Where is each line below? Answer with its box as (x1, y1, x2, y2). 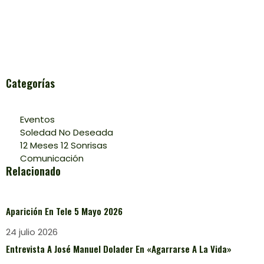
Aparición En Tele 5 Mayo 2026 (6, 204, 125, 218)
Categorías (6, 75, 55, 91)
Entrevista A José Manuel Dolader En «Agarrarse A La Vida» (6, 242, 232, 256)
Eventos (19, 113, 55, 126)
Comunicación (19, 152, 84, 165)
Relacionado (6, 163, 61, 179)
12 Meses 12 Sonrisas (19, 139, 107, 152)
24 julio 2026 (6, 226, 58, 239)
